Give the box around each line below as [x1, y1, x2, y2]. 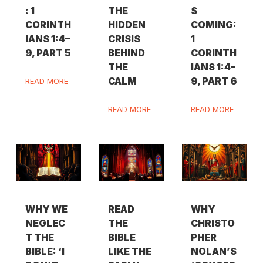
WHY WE [25, 203, 68, 215]
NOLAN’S [191, 245, 237, 257]
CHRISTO [191, 217, 235, 229]
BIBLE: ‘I [25, 245, 65, 257]
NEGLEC [25, 217, 65, 229]
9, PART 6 [191, 75, 238, 87]
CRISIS [108, 33, 141, 45]
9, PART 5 [25, 47, 71, 59]
